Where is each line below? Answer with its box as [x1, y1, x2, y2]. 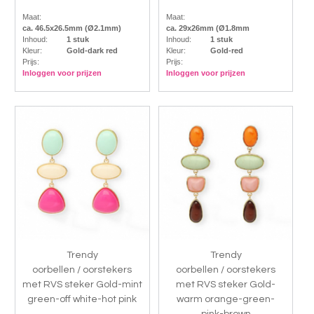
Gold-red [210, 46, 243, 55]
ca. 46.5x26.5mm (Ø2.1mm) [22, 24, 121, 33]
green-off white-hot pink [27, 294, 137, 305]
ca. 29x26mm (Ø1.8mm [165, 24, 250, 33]
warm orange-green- [177, 294, 275, 305]
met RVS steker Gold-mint [22, 280, 142, 290]
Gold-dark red [66, 46, 118, 55]
